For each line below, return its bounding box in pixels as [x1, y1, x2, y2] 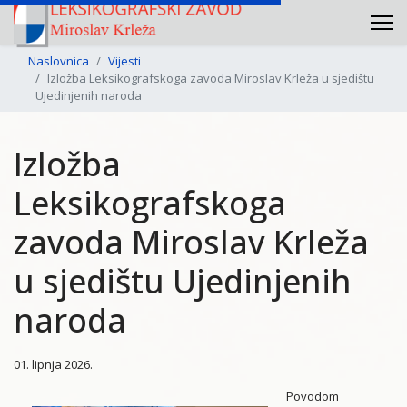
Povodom [286, 388, 339, 404]
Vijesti [108, 53, 141, 69]
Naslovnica [28, 53, 89, 69]
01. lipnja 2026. [14, 356, 93, 372]
